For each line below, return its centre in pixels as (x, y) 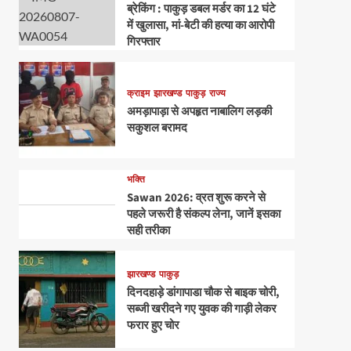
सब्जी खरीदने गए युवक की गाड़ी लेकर (201, 309)
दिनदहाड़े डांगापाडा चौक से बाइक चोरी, (203, 293)
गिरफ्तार (143, 42)
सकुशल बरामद (157, 128)
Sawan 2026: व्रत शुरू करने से (196, 198)
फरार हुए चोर (153, 326)
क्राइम (138, 94)
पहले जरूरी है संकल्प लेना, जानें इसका (203, 215)
